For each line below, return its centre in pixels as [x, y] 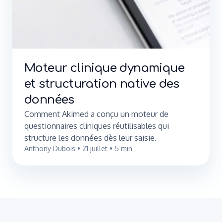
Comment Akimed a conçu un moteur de [96, 114]
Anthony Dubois [50, 148]
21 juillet [95, 148]
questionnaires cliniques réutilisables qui [97, 126]
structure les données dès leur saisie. [90, 138]
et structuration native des [102, 84]
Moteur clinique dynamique [104, 68]
